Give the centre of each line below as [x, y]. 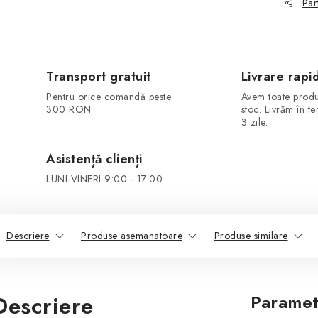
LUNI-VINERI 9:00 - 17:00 [104, 179]
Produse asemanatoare [132, 236]
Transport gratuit [99, 77]
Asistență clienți [94, 159]
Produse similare [251, 236]
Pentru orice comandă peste [109, 97]
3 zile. [254, 122]
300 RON [69, 109]
